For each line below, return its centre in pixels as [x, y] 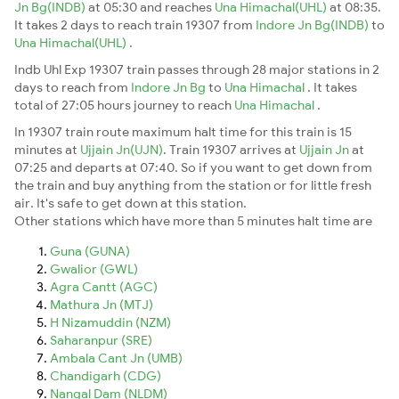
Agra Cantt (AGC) [104, 286]
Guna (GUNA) [90, 251]
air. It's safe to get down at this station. [130, 203]
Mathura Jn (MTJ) [102, 304]
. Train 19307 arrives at [231, 149]
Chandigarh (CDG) [106, 375]
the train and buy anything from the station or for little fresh [193, 185]
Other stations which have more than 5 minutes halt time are [193, 220]
